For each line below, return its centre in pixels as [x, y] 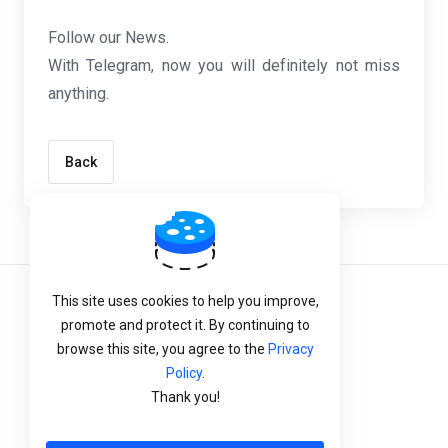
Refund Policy [224, 390]
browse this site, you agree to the [162, 349]
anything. [78, 93]
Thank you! [185, 397]
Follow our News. [108, 37]
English [233, 434]
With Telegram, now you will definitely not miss [224, 65]
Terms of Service [224, 302]
